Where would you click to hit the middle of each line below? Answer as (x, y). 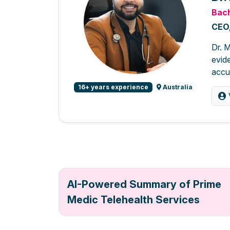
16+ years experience (113, 87)
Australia (177, 87)
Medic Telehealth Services (133, 200)
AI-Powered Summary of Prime (144, 185)
